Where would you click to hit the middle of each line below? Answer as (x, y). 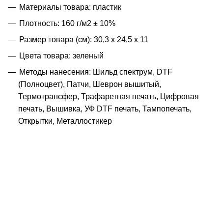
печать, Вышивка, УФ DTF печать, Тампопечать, (105, 109)
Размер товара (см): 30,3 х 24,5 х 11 (84, 39)
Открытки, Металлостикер (65, 121)
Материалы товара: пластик (70, 7)
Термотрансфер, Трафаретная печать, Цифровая (109, 96)
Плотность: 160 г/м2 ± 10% (67, 23)
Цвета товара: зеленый (61, 55)
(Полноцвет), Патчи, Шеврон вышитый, (90, 84)
